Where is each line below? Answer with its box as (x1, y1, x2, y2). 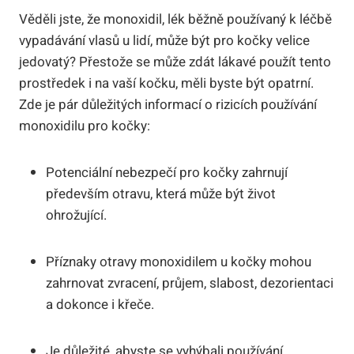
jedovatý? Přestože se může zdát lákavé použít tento (19, 51, 331, 72)
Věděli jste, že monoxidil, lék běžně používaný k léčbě (19, 9, 332, 29)
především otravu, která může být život (46, 183, 276, 204)
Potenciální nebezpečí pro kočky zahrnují (46, 162, 288, 183)
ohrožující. (46, 205, 107, 225)
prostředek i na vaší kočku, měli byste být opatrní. (19, 73, 314, 93)
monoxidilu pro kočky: (19, 115, 150, 136)
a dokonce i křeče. (46, 294, 154, 314)
